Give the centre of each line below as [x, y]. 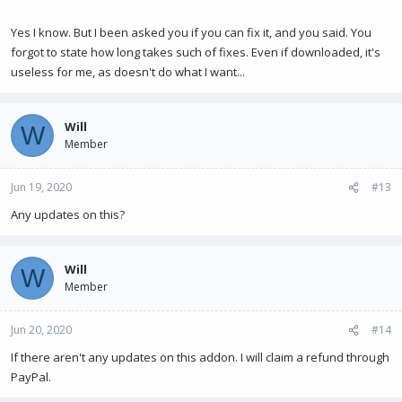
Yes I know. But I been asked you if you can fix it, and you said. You [191, 32]
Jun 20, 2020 [41, 330]
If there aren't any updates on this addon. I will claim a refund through [200, 357]
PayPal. [31, 377]
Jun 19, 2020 [41, 187]
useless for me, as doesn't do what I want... [128, 72]
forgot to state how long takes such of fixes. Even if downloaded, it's [196, 52]
